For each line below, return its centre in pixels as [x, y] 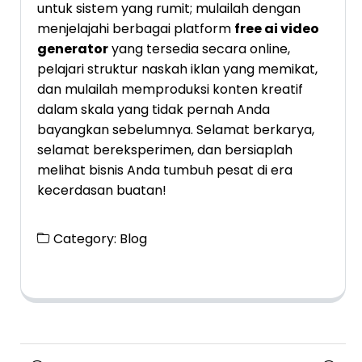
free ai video [277, 29]
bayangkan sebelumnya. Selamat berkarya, [176, 130]
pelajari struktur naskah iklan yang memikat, [177, 69]
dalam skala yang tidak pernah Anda [154, 110]
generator [73, 49]
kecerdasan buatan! [102, 191]
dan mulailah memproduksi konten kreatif [170, 90]
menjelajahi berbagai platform [136, 29]
